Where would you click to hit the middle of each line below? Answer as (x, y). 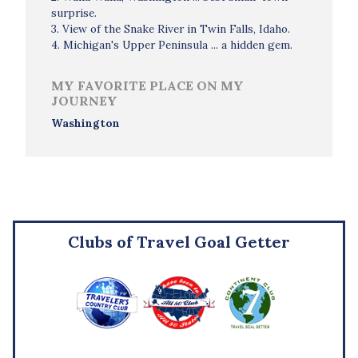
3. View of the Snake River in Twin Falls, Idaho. (171, 29)
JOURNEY (84, 101)
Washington (86, 123)
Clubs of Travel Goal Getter (179, 242)
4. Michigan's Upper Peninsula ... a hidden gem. (172, 45)
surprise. (74, 13)
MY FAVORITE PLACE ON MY (147, 86)
